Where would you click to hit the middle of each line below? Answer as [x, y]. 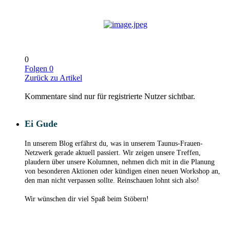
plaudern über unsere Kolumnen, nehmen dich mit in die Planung [120, 162]
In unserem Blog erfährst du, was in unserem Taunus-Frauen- [114, 144]
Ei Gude [41, 124]
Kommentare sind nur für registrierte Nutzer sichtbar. [110, 97]
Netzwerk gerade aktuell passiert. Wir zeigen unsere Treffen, [113, 153]
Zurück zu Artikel [53, 78]
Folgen [36, 69]
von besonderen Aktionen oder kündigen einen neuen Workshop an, [122, 171]
